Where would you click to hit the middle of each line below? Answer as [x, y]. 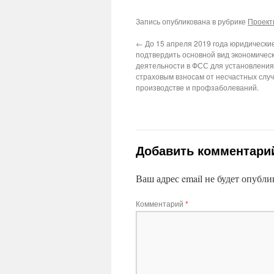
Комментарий [161, 203]
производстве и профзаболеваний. [197, 87]
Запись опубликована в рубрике [192, 21]
